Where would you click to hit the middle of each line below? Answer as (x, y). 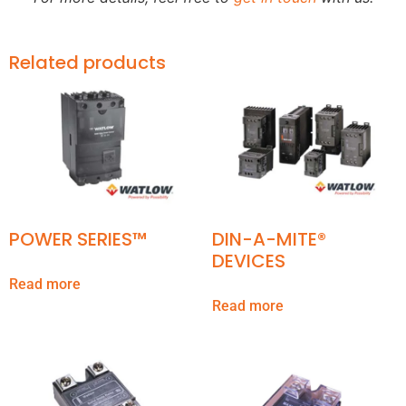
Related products (87, 62)
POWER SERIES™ (78, 239)
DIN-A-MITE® (269, 239)
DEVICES (249, 261)
